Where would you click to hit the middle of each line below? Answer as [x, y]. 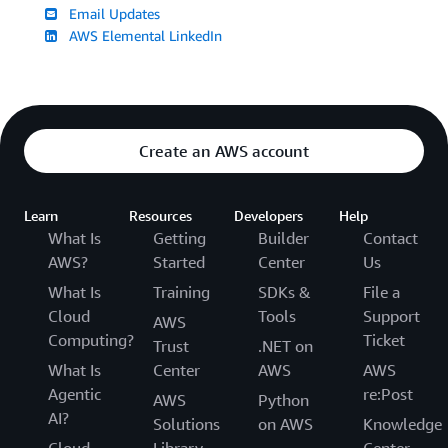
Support [391, 316]
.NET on [285, 346]
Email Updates [111, 14]
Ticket [384, 340]
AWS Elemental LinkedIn [142, 36]
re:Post [388, 394]
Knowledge [402, 424]
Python [283, 400]
